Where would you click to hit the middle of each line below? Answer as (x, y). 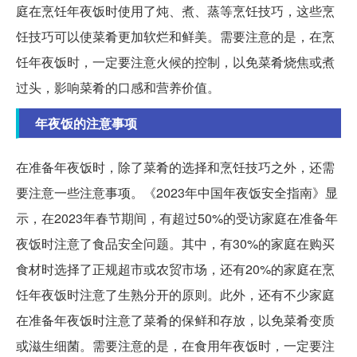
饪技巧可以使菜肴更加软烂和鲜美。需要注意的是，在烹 (175, 37)
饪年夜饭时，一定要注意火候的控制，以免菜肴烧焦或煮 (175, 62)
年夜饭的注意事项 (86, 124)
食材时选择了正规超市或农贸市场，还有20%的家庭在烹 (175, 269)
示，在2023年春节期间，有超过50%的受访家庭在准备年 (177, 218)
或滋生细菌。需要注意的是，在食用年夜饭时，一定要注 (175, 346)
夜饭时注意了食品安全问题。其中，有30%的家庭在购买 (175, 244)
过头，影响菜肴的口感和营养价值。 (118, 88)
